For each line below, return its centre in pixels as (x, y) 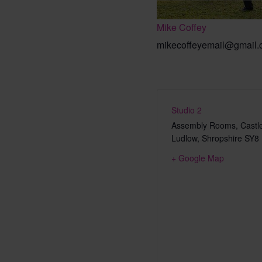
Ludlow (184, 138)
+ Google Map (198, 158)
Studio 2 (187, 110)
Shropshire (222, 138)
